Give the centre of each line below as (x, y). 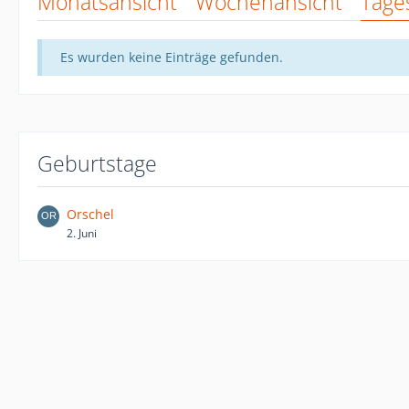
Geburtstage (97, 163)
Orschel (90, 214)
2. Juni (82, 233)
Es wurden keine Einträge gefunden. (172, 57)
